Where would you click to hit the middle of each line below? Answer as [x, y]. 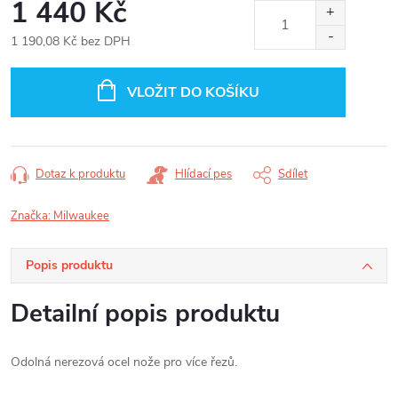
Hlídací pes [203, 175]
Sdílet [293, 175]
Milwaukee [81, 216]
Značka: [32, 216]
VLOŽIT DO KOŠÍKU [193, 93]
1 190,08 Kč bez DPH [71, 42]
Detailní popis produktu [145, 314]
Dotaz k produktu [80, 175]
